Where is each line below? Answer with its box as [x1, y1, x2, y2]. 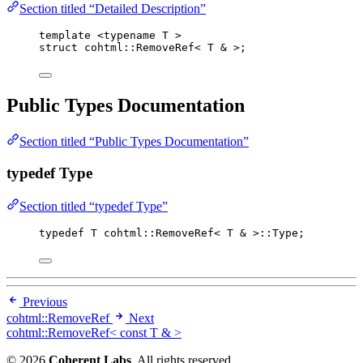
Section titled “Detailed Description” [19, 2, 206, 16]
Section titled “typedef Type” [19, 199, 168, 213]
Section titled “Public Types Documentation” [19, 135, 249, 149]
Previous [23, 294, 67, 309]
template [39, 29, 91, 42]
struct [39, 41, 78, 54]
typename [104, 29, 156, 42]
